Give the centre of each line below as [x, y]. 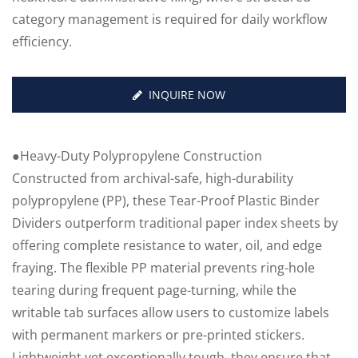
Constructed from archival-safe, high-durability [153, 179]
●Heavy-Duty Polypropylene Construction [137, 156]
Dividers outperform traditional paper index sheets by [175, 223]
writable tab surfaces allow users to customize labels [171, 313]
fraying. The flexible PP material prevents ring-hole [163, 268]
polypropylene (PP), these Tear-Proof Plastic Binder [166, 201]
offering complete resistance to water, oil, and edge [167, 246]
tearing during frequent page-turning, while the [154, 290]
